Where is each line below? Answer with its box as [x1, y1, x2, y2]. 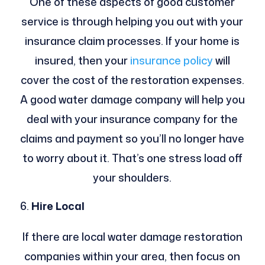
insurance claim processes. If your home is [25, 33, 240, 49]
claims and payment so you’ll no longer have [20, 130, 245, 146]
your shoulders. [93, 169, 172, 185]
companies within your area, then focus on [24, 248, 241, 264]
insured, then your [34, 52, 130, 68]
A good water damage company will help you [20, 91, 245, 107]
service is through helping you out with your [21, 13, 244, 29]
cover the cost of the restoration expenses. [20, 72, 244, 88]
